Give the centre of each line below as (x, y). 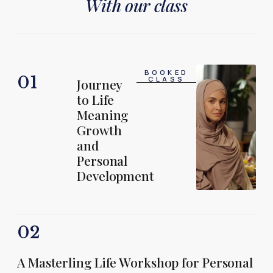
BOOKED (166, 72)
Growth (99, 130)
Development (115, 175)
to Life (96, 99)
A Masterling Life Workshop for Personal (135, 262)
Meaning (103, 115)
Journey (100, 84)
